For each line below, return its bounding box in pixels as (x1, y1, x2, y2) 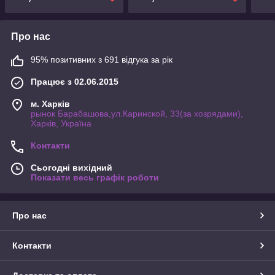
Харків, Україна (31, 118, 91, 128)
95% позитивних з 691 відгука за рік (31, 54, 172, 64)
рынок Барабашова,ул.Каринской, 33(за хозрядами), (31, 108, 243, 118)
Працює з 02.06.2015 (31, 76, 118, 87)
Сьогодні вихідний (31, 162, 112, 172)
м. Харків (31, 98, 70, 109)
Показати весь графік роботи (31, 172, 159, 182)
